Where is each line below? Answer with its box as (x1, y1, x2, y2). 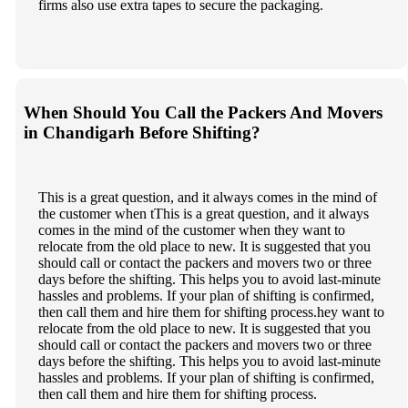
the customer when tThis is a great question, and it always (37, 205, 369, 221)
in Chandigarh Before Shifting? (23, 122, 260, 142)
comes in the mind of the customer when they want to (37, 221, 345, 238)
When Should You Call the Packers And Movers (23, 102, 382, 122)
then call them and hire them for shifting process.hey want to (37, 303, 384, 320)
